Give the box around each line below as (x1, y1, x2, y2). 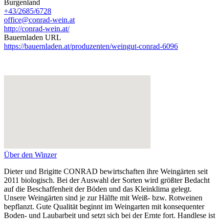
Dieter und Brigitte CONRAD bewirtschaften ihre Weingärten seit (4, 167, 208, 176)
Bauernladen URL (4, 33, 61, 42)
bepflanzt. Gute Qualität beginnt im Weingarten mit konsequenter (4, 202, 204, 211)
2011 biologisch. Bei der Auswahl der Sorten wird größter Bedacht (4, 176, 210, 185)
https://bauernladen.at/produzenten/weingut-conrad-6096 (4, 42, 178, 51)
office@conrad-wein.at (4, 16, 75, 24)
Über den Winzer (4, 151, 57, 159)
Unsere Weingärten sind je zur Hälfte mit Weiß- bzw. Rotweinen (4, 194, 202, 202)
